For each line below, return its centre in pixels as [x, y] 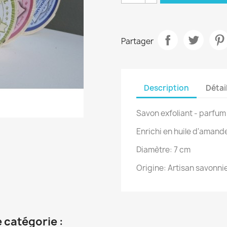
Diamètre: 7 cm [163, 150]
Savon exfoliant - [168, 113]
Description [166, 88]
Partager [137, 41]
